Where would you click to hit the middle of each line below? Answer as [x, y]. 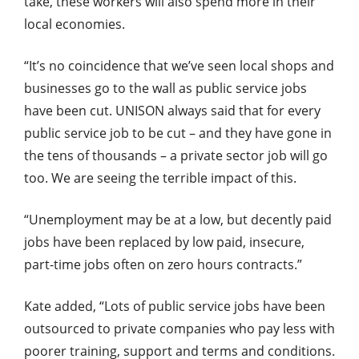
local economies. [75, 24]
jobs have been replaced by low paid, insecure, [164, 242]
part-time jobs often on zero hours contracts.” [163, 264]
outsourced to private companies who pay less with [179, 328]
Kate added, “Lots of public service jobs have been [175, 306]
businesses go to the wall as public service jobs [165, 88]
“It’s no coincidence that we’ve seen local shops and [179, 65]
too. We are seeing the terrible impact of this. [160, 177]
